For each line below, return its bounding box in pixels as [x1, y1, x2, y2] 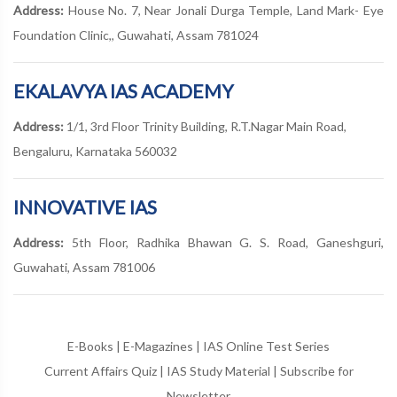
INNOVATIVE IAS [13, 196, 157, 218]
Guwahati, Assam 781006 [13, 260, 155, 275]
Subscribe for [279, 363, 354, 378]
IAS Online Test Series [203, 339, 330, 354]
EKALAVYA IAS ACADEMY [13, 80, 234, 102]
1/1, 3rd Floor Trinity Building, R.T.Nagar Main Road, [64, 119, 346, 134]
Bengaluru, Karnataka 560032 [13, 144, 177, 159]
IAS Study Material [166, 363, 270, 378]
